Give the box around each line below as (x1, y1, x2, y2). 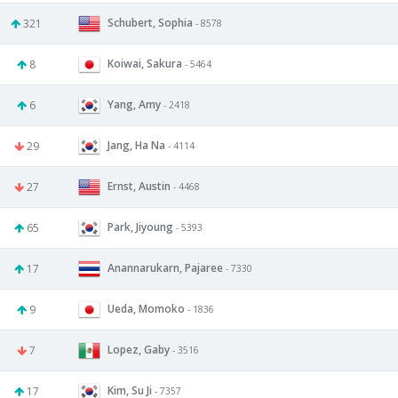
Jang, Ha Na (107, 137, 165, 153)
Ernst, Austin (107, 178, 171, 194)
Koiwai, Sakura (107, 55, 182, 71)
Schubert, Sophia (107, 14, 193, 30)
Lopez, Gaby (107, 341, 170, 357)
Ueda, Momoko (107, 300, 185, 316)
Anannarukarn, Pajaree (107, 259, 223, 275)
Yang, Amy (107, 96, 161, 112)
